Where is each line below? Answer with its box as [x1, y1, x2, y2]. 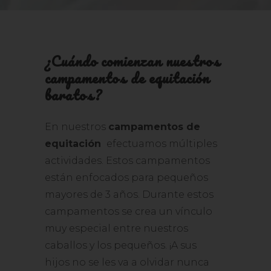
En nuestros [45, 121, 108, 132]
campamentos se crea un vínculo [45, 206, 212, 217]
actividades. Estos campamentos [45, 155, 210, 166]
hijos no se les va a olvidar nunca [45, 256, 209, 268]
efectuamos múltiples [104, 138, 217, 149]
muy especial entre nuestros [45, 223, 188, 234]
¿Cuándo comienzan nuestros [45, 49, 220, 73]
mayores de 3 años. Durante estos [45, 189, 214, 200]
